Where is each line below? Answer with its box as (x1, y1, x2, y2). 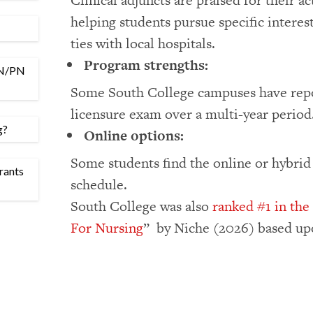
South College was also (70, 196, 212, 216)
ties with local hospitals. (70, 34, 215, 53)
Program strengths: (83, 55, 208, 75)
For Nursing (70, 218, 143, 238)
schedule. (70, 175, 127, 194)
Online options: (83, 126, 184, 145)
